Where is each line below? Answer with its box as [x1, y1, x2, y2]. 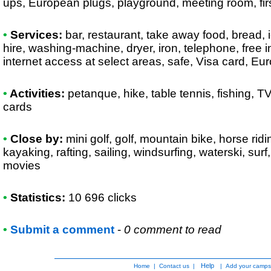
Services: [7, 28, 62, 41]
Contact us [159, 263, 189, 269]
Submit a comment [10, 223, 114, 236]
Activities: [7, 87, 65, 100]
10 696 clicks [68, 191, 137, 204]
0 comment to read [124, 223, 221, 236]
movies [3, 159, 41, 172]
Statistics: [10, 191, 68, 204]
